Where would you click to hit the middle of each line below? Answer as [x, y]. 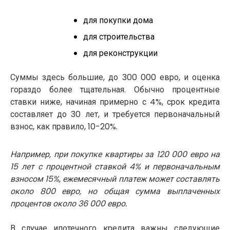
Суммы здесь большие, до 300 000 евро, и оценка [115, 78]
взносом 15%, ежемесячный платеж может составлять [115, 179]
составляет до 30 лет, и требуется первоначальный [115, 114]
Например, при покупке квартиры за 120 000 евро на [115, 155]
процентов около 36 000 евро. [69, 204]
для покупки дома [118, 21]
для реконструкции [120, 53]
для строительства [119, 37]
